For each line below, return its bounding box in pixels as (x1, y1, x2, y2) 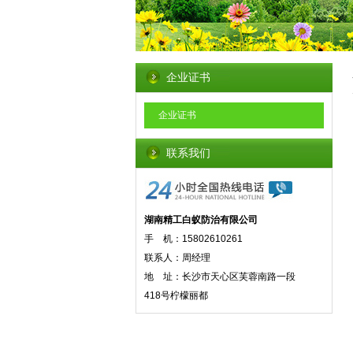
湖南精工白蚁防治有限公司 (144, 214, 258, 225)
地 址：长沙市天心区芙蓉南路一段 (144, 271, 295, 282)
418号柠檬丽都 (144, 290, 208, 301)
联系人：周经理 (144, 252, 210, 263)
